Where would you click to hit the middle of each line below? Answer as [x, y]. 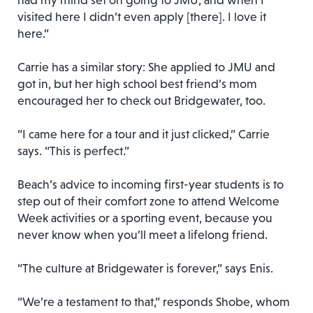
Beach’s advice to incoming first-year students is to [151, 185]
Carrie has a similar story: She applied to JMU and [146, 67]
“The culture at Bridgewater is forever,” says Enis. [145, 269]
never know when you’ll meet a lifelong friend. [143, 235]
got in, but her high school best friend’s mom [137, 84]
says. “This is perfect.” [73, 151]
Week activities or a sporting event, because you [145, 218]
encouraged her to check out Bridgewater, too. [141, 101]
